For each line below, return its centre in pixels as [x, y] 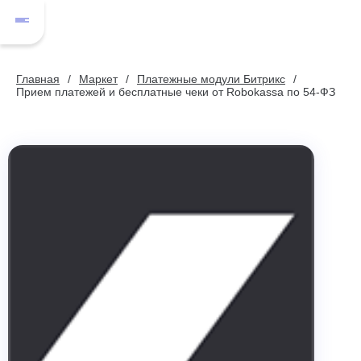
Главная [38, 79]
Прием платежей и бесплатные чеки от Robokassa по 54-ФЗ [176, 92]
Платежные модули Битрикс [211, 79]
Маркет [98, 79]
